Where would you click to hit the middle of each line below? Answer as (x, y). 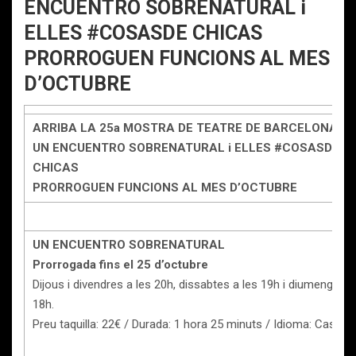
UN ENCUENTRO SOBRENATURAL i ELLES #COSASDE (186, 148)
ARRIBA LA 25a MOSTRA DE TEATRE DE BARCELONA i (188, 128)
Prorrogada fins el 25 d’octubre (120, 265)
